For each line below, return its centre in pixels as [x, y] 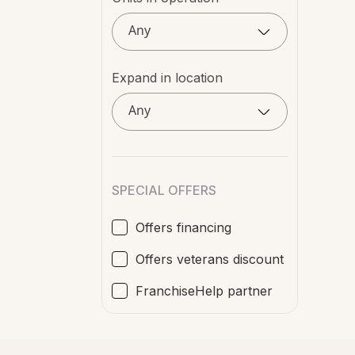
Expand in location [167, 78]
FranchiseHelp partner [204, 291]
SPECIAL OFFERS [164, 190]
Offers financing [183, 227]
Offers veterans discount [209, 259]
